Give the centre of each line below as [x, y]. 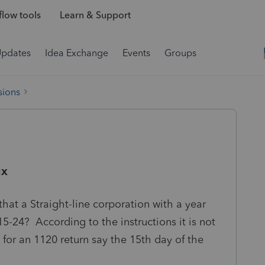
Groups [180, 53]
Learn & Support [95, 15]
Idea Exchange [77, 53]
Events [136, 53]
